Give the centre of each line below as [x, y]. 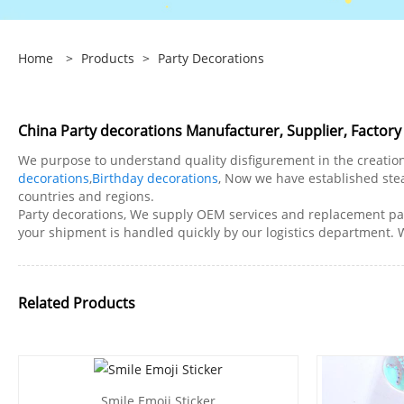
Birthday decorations [155, 179]
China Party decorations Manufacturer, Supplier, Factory [210, 131]
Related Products [77, 303]
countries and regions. [86, 197]
